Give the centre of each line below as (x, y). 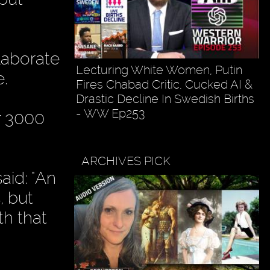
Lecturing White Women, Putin (159, 70)
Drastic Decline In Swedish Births (165, 99)
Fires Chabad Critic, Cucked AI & (164, 84)
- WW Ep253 (110, 113)
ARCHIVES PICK (126, 161)
